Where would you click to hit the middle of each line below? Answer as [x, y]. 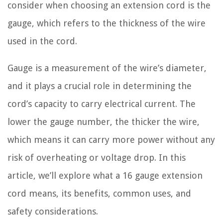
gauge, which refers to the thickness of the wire [107, 23]
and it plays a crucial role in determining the [100, 86]
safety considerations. [53, 211]
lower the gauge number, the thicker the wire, [104, 122]
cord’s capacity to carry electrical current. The [102, 104]
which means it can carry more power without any [111, 140]
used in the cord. [42, 41]
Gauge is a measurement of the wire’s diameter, [107, 68]
